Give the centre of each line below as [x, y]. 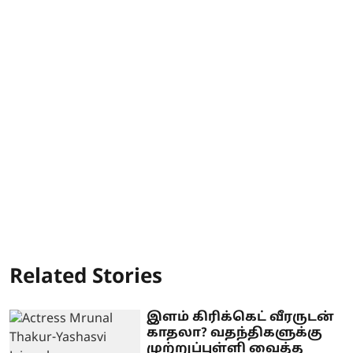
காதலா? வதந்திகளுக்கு [235, 333]
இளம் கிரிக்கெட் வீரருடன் [241, 317]
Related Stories [86, 277]
